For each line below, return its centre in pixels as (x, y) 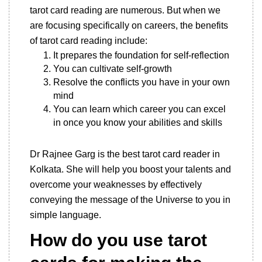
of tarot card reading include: (89, 41)
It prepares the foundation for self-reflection (141, 55)
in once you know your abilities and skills (138, 123)
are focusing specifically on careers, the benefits (129, 25)
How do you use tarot (118, 240)
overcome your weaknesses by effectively (116, 185)
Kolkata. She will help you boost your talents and (130, 169)
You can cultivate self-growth (113, 69)
